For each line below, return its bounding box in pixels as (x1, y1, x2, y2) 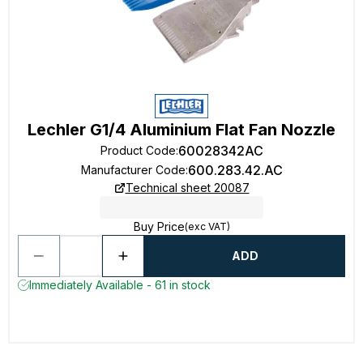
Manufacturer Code (80, 163, 186, 177)
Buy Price (133, 220, 185, 233)
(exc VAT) (184, 220, 230, 233)
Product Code (100, 143, 176, 157)
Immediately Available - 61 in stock (29, 278, 211, 292)
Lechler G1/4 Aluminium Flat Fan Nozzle (28, 120, 335, 139)
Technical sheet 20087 (125, 181, 250, 194)
